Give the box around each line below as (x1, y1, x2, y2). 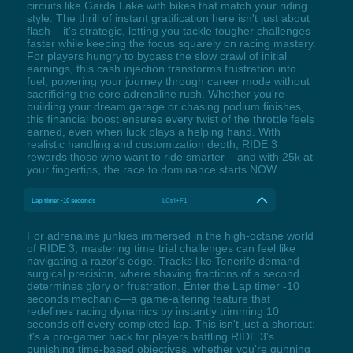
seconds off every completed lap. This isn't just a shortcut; (26, 318, 315, 331)
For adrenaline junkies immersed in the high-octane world (26, 229, 314, 243)
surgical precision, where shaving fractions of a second (26, 267, 299, 281)
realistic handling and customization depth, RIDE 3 (26, 138, 277, 151)
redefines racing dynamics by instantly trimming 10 (26, 305, 279, 318)
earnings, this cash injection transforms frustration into (26, 62, 296, 76)
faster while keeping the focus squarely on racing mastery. (26, 37, 316, 50)
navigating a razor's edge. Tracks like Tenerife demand (26, 255, 299, 268)
